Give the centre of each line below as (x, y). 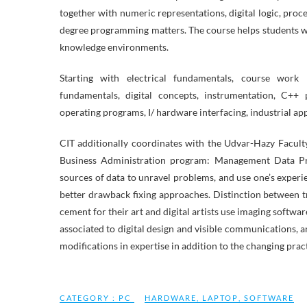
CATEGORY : (89, 298)
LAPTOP (220, 298)
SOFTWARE (269, 298)
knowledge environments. (114, 47)
